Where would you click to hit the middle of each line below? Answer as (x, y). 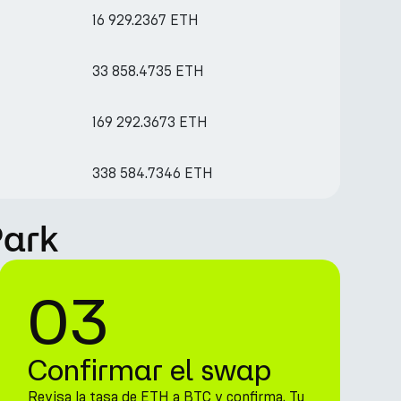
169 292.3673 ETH (149, 122)
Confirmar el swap (149, 370)
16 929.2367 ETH (145, 20)
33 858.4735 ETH (148, 71)
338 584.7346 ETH (152, 173)
